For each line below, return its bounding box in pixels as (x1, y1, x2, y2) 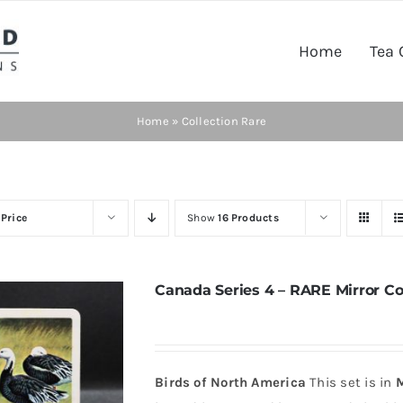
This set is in (306, 374, 396, 390)
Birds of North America (155, 374, 307, 390)
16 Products (218, 211, 279, 224)
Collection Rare (181, 114, 266, 128)
